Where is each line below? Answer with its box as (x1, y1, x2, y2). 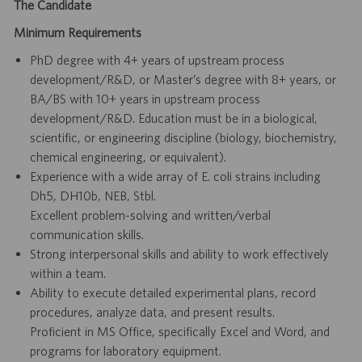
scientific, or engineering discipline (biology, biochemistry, (29, 130, 337, 145)
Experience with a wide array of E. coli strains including (29, 169, 321, 184)
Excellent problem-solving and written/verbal (29, 208, 271, 223)
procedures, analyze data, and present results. (29, 305, 275, 320)
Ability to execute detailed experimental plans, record (29, 285, 316, 301)
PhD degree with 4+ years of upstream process (29, 53, 284, 68)
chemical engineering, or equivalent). (29, 149, 226, 165)
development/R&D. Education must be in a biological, (29, 111, 318, 126)
